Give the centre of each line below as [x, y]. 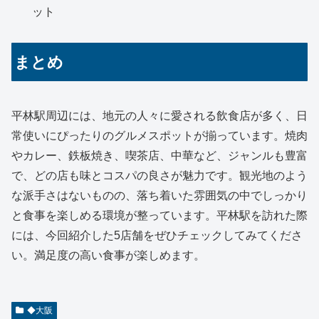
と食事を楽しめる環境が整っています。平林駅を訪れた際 [159, 216]
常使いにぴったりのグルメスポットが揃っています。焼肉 [159, 136]
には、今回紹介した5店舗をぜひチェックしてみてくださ [157, 236]
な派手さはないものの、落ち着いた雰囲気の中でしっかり [159, 196]
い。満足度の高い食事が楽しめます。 [108, 256]
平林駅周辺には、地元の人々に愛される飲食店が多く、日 [159, 116]
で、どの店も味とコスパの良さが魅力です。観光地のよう [159, 176]
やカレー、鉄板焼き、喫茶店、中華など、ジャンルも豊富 [159, 156]
